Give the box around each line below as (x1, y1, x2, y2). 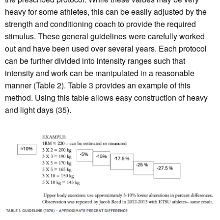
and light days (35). (5, 104, 71, 115)
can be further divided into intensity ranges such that (5, 55, 185, 66)
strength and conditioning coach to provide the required (5, 18, 196, 29)
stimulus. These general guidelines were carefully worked (5, 30, 205, 42)
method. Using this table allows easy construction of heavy (5, 91, 208, 103)
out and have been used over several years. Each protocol (5, 42, 207, 54)
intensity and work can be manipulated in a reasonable (5, 67, 194, 79)
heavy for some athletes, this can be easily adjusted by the (5, 5, 207, 17)
